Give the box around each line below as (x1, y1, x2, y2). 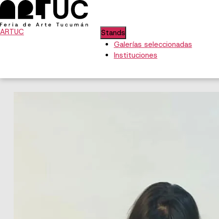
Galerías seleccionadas (113, 39, 192, 49)
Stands (101, 27, 125, 38)
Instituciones (113, 50, 157, 60)
